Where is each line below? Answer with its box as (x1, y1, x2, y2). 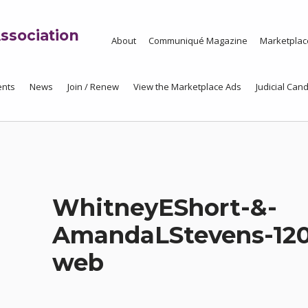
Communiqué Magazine (148, 34, 247, 47)
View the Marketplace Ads (133, 80, 241, 93)
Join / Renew (67, 80, 119, 93)
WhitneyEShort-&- (52, 193, 278, 223)
